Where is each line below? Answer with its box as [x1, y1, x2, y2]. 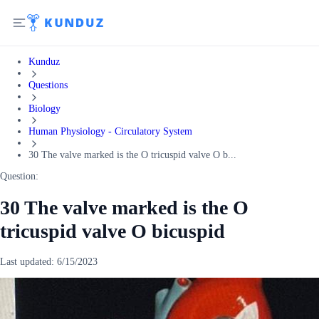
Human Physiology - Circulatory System [28, 126, 192, 137]
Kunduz [28, 56, 60, 67]
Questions [28, 79, 68, 90]
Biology [28, 103, 61, 114]
